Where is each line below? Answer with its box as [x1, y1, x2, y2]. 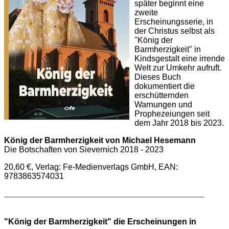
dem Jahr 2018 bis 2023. [134, 119, 224, 128]
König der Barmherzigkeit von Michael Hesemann [4, 136, 196, 145]
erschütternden [134, 91, 189, 100]
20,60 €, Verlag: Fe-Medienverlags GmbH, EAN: [4, 163, 178, 172]
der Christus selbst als [134, 27, 215, 36]
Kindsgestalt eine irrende [134, 54, 225, 63]
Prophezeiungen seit [134, 109, 210, 119]
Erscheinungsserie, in [134, 17, 213, 27]
